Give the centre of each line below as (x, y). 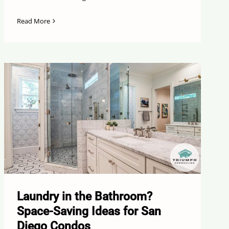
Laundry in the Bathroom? (85, 196)
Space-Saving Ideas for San (89, 211)
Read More (34, 21)
